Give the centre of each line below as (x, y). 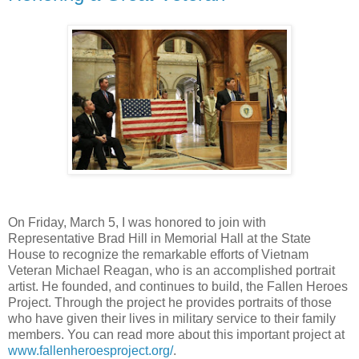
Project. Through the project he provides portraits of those (170, 302)
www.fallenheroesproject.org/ (91, 350)
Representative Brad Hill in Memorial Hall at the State (159, 238)
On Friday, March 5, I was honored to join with (137, 222)
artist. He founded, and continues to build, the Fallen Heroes (178, 286)
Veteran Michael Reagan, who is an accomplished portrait (171, 270)
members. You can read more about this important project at (176, 334)
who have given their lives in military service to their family (172, 318)
